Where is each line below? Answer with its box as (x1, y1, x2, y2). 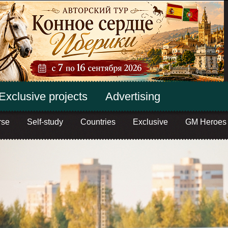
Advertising (105, 90, 160, 103)
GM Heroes (185, 118, 226, 126)
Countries (80, 118, 116, 126)
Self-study (26, 118, 63, 126)
